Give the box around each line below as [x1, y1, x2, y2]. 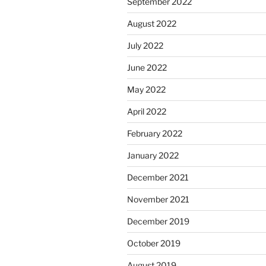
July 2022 [127, 40, 163, 51]
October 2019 [127, 238, 180, 249]
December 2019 [127, 216, 189, 227]
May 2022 [127, 84, 166, 95]
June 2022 [127, 62, 167, 73]
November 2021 [127, 194, 189, 205]
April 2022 [127, 106, 166, 117]
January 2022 [127, 150, 179, 161]
